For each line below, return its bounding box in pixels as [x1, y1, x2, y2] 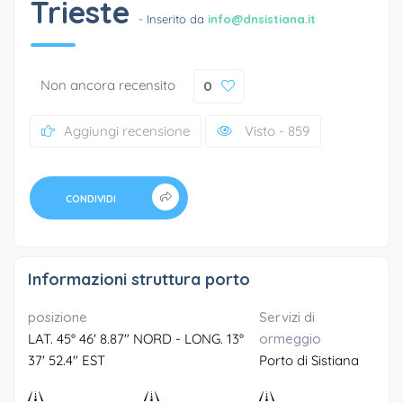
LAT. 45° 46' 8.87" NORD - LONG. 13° [28, 329, 244, 347]
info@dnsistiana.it [207, 11, 316, 26]
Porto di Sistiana [259, 351, 360, 369]
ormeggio [259, 329, 322, 347]
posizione [28, 308, 87, 326]
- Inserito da [138, 11, 208, 26]
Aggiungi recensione [63, 121, 190, 139]
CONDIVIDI [65, 192, 116, 205]
